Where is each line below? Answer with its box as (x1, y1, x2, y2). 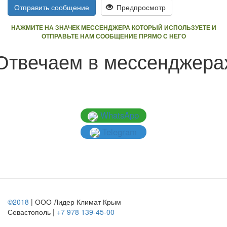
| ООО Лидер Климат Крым (29, 197, 121, 207)
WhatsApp (98, 108, 139, 121)
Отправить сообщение (14, 2, 89, 12)
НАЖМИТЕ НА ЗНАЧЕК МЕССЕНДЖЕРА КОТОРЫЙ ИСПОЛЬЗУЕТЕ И (11, 22, 216, 32)
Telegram (100, 125, 137, 138)
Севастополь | (8, 207, 57, 217)
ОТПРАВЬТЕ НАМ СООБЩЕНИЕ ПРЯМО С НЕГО (41, 31, 186, 41)
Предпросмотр (115, 2, 166, 12)
